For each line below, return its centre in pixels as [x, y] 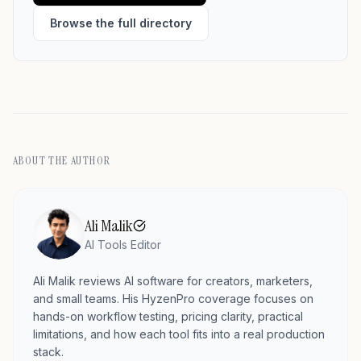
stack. [48, 352]
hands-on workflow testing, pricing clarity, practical [168, 316]
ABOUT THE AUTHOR [62, 160]
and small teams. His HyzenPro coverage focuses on [173, 299]
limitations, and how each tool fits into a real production [179, 334]
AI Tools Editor [123, 245]
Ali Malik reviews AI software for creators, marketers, [173, 281]
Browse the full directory [121, 23]
